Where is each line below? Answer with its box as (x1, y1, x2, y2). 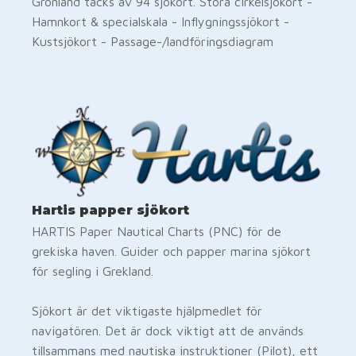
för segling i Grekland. (32, 263, 153, 278)
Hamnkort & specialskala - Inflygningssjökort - (32, 14, 289, 29)
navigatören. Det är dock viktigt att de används (32, 323, 304, 338)
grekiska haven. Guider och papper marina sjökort (32, 243, 311, 258)
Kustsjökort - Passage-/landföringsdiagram (32, 33, 273, 48)
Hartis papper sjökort (32, 202, 189, 218)
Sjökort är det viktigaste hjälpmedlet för (32, 303, 262, 318)
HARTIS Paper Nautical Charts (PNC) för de (32, 223, 281, 238)
